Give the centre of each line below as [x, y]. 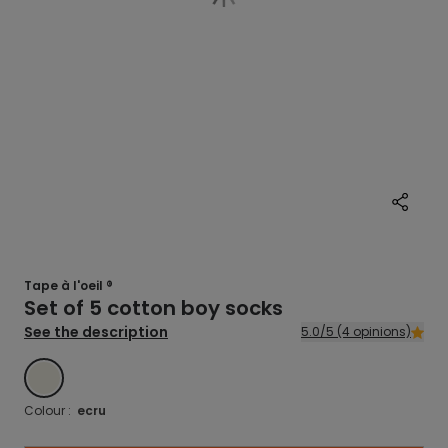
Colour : [50, 410]
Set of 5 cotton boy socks [153, 308]
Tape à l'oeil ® [68, 285]
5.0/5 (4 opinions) [374, 331]
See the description [96, 332]
